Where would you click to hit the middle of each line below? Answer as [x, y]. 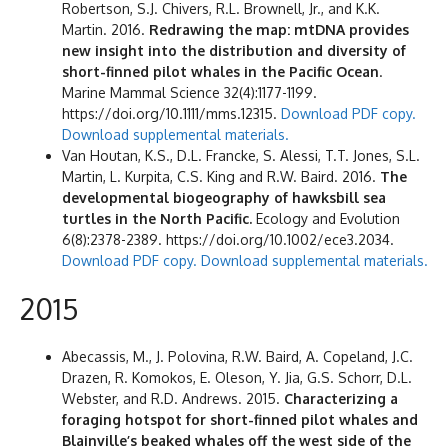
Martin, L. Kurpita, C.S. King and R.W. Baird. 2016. [221, 176]
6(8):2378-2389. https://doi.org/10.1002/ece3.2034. [228, 239]
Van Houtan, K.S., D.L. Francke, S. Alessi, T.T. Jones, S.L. [241, 155]
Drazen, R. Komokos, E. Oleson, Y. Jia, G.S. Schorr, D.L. [237, 377]
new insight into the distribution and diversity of [234, 50]
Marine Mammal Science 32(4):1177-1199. [189, 92]
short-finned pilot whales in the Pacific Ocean [220, 71]
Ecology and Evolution [326, 218]
